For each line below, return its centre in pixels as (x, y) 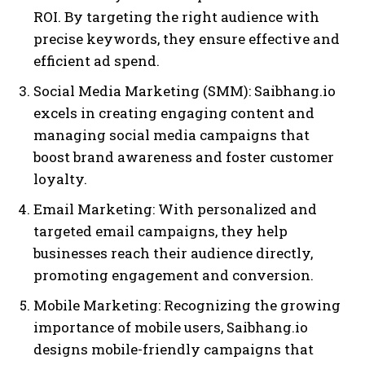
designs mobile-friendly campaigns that (174, 350)
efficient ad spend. (97, 61)
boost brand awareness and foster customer (184, 157)
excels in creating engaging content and (174, 113)
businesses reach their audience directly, (173, 253)
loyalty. (60, 179)
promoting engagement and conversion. (174, 275)
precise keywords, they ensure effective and (187, 39)
